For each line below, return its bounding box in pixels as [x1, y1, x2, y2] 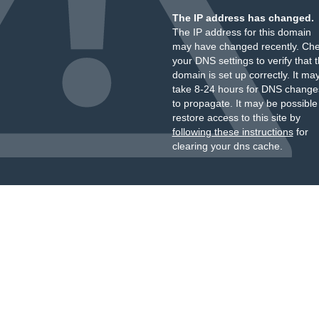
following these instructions [172, 126, 293, 137]
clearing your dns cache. [172, 140, 283, 152]
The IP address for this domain [172, 26, 311, 38]
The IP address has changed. [172, 12, 314, 23]
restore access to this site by [172, 112, 300, 123]
